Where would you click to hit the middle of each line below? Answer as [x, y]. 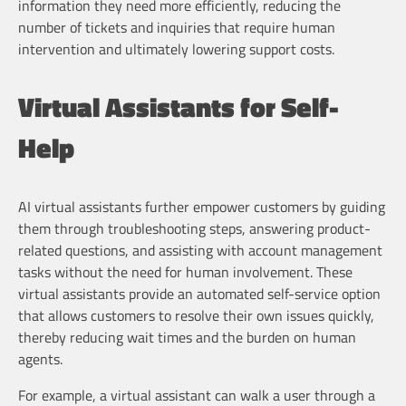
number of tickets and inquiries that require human [177, 27]
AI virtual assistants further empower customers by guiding [202, 207]
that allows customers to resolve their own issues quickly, [196, 316]
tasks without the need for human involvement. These [185, 272]
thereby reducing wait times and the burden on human [187, 338]
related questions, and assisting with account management [200, 251]
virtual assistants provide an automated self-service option [199, 294]
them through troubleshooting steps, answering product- [194, 229]
